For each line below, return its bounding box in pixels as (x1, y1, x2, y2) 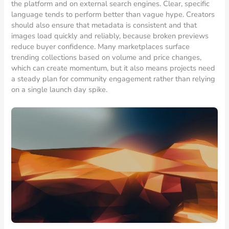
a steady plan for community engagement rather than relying (11, 73, 216, 84)
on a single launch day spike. (11, 84, 108, 95)
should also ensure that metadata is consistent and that (11, 19, 197, 30)
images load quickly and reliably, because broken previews (11, 30, 209, 41)
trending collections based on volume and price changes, (11, 52, 202, 62)
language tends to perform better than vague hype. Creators (11, 9, 215, 19)
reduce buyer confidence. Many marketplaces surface (11, 41, 190, 52)
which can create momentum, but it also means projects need (11, 62, 216, 73)
